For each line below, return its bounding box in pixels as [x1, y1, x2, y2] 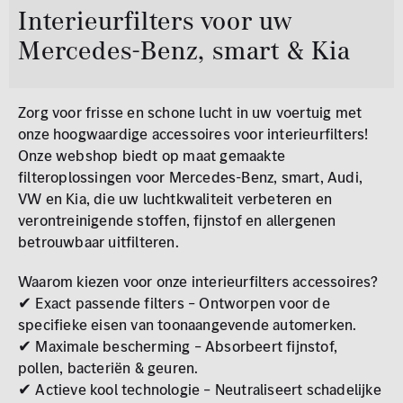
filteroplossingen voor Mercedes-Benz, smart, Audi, [18, 166, 363, 188]
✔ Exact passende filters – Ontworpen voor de [18, 292, 330, 314]
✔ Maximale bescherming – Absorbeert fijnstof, [18, 336, 338, 357]
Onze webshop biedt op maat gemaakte [18, 145, 285, 166]
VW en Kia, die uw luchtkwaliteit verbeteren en [18, 188, 333, 210]
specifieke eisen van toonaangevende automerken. [18, 314, 357, 336]
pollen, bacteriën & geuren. [18, 357, 199, 379]
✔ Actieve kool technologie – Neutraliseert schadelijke [18, 379, 381, 400]
